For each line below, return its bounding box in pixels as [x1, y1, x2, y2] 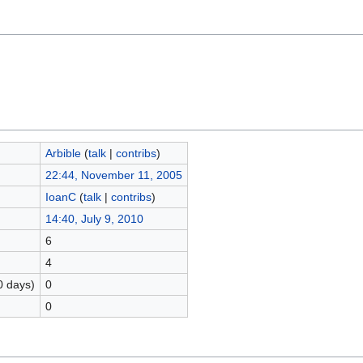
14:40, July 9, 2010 [45, 211, 143, 225]
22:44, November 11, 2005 [45, 168, 182, 181]
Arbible [45, 146, 81, 160]
